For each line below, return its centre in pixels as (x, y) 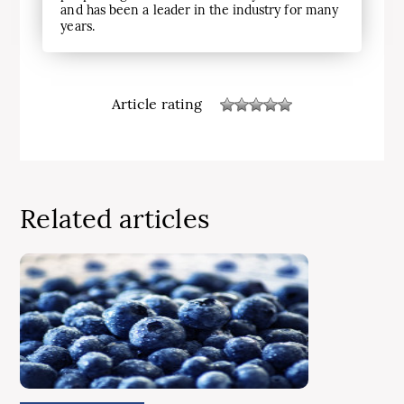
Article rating (157, 104)
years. (78, 26)
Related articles (115, 218)
